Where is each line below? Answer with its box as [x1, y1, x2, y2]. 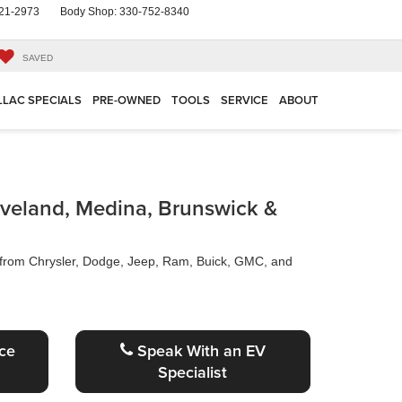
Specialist [158, 361, 228, 383]
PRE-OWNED [92, 92, 161, 109]
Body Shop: [60, 5, 119, 18]
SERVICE [221, 92, 268, 109]
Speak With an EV [132, 339, 266, 362]
